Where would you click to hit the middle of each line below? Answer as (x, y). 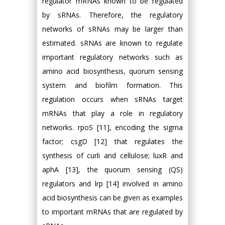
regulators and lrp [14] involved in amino (113, 183)
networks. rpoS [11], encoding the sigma (113, 127)
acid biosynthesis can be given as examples (113, 197)
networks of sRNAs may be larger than (113, 29)
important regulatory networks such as (113, 57)
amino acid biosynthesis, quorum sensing (113, 71)
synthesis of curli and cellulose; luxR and (113, 155)
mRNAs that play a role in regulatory (113, 113)
